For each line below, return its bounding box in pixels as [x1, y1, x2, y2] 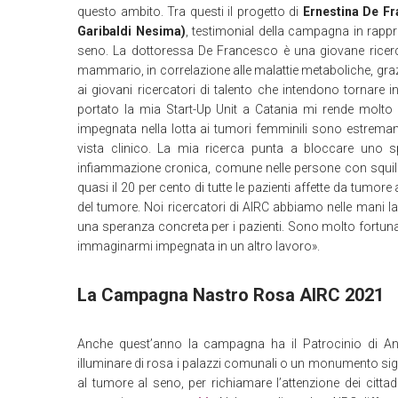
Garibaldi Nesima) [77, 24, 186, 38]
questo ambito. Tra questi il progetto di [77, 4, 303, 19]
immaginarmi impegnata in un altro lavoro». [77, 239, 320, 253]
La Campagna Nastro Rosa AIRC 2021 [77, 284, 384, 306]
